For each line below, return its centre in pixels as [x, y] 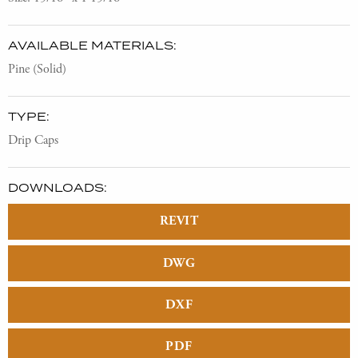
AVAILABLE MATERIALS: [92, 45]
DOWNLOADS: [58, 187]
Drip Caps [33, 140]
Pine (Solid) [37, 69]
